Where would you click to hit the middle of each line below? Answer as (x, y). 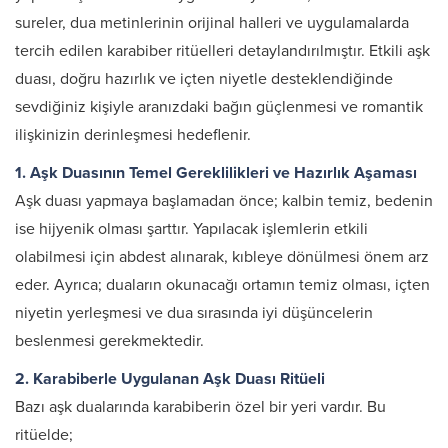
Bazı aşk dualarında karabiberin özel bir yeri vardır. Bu (200, 407)
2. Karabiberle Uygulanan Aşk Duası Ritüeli (170, 379)
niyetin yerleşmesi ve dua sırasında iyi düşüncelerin (194, 313)
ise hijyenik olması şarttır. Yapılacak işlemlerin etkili (191, 229)
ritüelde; (44, 435)
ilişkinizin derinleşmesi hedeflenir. (133, 135)
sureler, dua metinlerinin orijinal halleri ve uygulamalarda (212, 23)
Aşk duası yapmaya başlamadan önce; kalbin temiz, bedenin (224, 201)
